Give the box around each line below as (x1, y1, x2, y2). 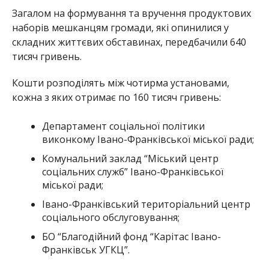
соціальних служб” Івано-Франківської (41, 165, 223, 178)
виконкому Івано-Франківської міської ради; (41, 132, 254, 146)
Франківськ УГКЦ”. (41, 243, 130, 256)
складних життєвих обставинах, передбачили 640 (11, 35, 246, 49)
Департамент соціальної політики (41, 119, 205, 133)
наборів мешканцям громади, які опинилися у (11, 20, 229, 34)
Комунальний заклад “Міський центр (41, 151, 219, 165)
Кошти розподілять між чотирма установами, (11, 76, 229, 89)
